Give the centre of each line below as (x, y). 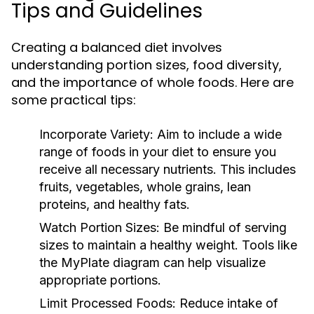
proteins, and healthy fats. (115, 204)
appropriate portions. (100, 280)
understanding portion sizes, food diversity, (146, 65)
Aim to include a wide (218, 134)
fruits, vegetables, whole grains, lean (145, 187)
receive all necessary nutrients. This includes (168, 169)
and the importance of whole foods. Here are (152, 82)
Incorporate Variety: (96, 134)
